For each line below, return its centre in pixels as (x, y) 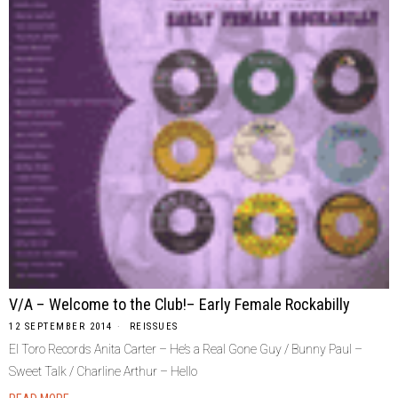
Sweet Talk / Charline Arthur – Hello (103, 371)
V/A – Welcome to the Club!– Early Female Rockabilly (179, 304)
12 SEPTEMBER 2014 (61, 326)
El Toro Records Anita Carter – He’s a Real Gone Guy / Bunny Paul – (186, 349)
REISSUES (154, 326)
